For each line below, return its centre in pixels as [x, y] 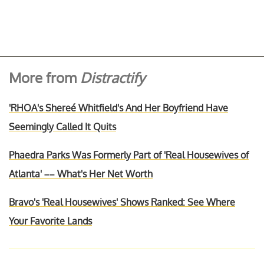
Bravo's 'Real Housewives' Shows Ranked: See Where [122, 202]
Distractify [113, 77]
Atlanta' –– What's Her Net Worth [81, 174]
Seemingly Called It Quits [62, 126]
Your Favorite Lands [50, 221]
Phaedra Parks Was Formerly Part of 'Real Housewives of [129, 155]
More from [44, 77]
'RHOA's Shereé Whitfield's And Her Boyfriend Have [118, 108]
